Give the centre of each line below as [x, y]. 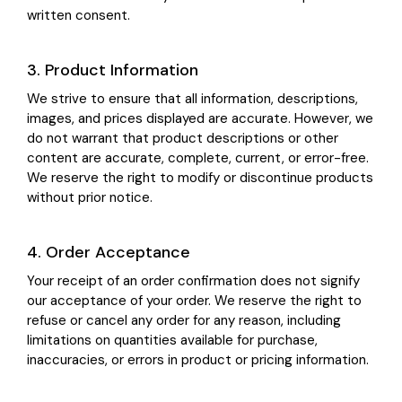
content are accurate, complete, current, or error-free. [198, 158]
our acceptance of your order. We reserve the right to [194, 301]
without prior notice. [90, 198]
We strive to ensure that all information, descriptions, [192, 99]
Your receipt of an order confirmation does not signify [193, 281]
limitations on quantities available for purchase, [172, 341]
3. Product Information [113, 70]
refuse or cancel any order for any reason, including [184, 321]
